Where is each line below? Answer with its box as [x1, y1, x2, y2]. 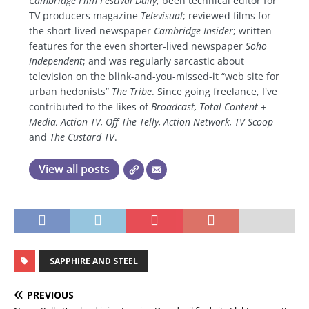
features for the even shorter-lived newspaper [29, 39, 246, 53]
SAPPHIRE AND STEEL [50, 255, 138, 268]
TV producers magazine [29, 9, 141, 23]
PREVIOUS [27, 288, 74, 302]
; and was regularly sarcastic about [83, 54, 244, 68]
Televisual [141, 9, 183, 23]
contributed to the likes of [29, 100, 151, 114]
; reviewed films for [183, 9, 271, 23]
